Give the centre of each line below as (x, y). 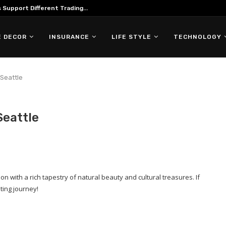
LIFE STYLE (131, 37)
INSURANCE (69, 37)
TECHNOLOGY (197, 37)
